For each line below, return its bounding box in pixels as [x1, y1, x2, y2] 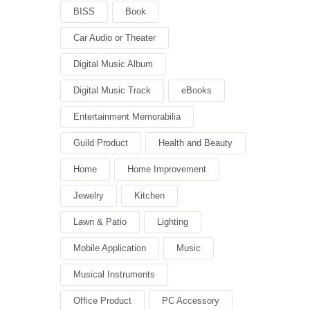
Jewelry [73, 190, 104, 201]
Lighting [157, 217, 188, 228]
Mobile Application [73, 243, 146, 254]
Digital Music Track [73, 85, 151, 96]
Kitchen [134, 190, 165, 201]
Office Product [73, 295, 131, 307]
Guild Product [73, 138, 128, 149]
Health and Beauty [158, 138, 232, 149]
